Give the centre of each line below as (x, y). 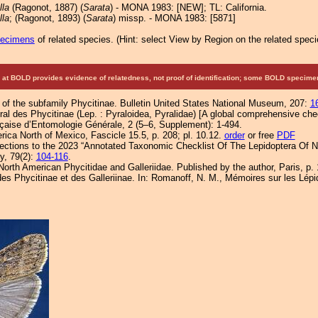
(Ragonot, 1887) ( (46, 7)
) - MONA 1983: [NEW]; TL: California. (188, 7)
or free (261, 135)
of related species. (75, 39)
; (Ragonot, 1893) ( (47, 18)
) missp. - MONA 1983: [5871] (174, 18)
